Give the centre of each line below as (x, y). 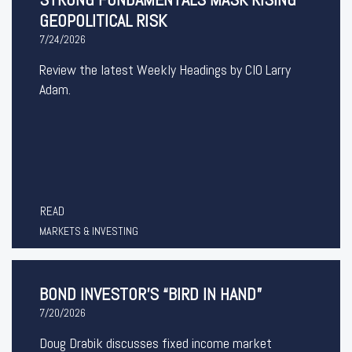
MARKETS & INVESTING (89, 231)
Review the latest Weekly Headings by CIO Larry (165, 70)
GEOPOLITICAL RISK (103, 20)
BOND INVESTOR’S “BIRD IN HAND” (150, 294)
